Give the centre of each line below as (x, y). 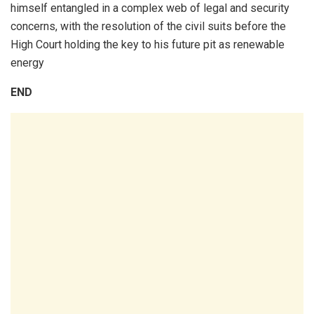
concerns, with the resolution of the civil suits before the (148, 26)
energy (27, 62)
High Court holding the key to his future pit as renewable (148, 44)
